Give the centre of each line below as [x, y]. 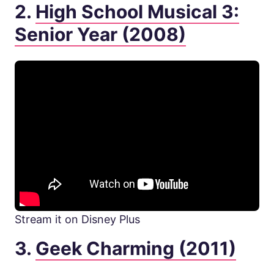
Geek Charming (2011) [136, 249]
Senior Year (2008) [100, 35]
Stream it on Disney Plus [77, 220]
